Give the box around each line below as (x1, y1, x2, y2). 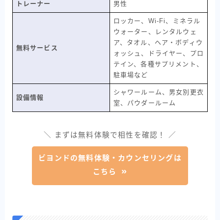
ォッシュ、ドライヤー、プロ (113, 50, 204, 57)
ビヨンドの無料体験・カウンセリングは (38, 154, 182, 163)
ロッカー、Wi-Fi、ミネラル (113, 17, 201, 25)
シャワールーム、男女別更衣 (113, 88, 204, 96)
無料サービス (16, 44, 58, 52)
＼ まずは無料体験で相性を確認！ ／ (44, 131, 176, 139)
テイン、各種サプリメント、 (113, 60, 204, 68)
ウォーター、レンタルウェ (113, 28, 197, 36)
